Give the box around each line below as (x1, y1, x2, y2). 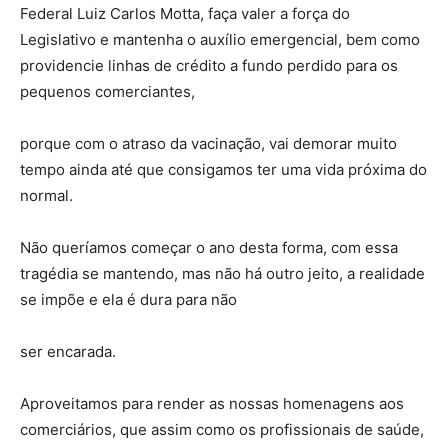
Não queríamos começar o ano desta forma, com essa (20, 238, 398, 258)
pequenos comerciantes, (20, 82, 195, 102)
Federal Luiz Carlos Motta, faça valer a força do (20, 4, 350, 24)
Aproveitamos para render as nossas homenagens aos (20, 394, 404, 414)
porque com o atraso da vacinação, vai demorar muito (20, 134, 397, 154)
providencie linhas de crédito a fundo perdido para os (20, 56, 398, 76)
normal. (20, 186, 73, 206)
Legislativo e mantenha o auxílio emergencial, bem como (20, 30, 420, 50)
